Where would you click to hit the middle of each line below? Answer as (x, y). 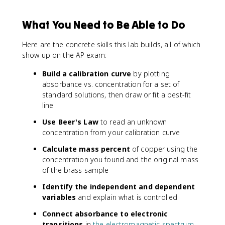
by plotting (150, 74)
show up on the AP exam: (65, 55)
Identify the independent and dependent (119, 187)
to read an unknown (133, 122)
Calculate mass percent (86, 149)
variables (59, 197)
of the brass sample (76, 170)
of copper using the (164, 149)
